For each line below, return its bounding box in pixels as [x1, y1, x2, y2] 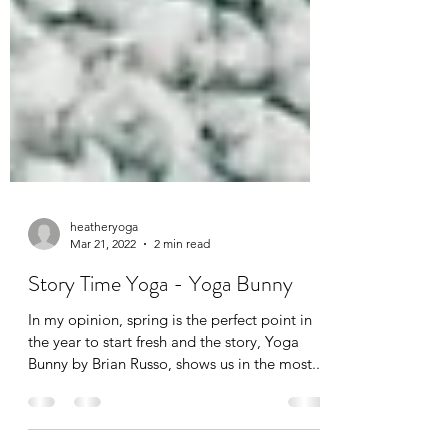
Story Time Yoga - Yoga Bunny [28, 318, 293, 349]
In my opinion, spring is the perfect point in [28, 360, 312, 379]
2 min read [154, 286, 210, 301]
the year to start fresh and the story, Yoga [28, 382, 299, 401]
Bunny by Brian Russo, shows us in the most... [28, 404, 324, 423]
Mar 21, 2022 [70, 286, 136, 301]
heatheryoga [70, 269, 138, 284]
